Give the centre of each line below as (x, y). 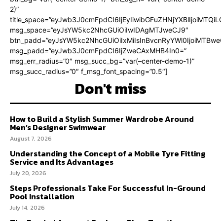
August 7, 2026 (31, 138)
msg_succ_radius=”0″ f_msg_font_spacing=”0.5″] (89, 71)
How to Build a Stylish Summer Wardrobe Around (102, 119)
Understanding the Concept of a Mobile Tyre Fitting (108, 153)
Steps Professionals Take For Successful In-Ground (108, 188)
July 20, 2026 (28, 173)
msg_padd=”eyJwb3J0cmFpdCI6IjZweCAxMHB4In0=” (98, 50)
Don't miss (110, 88)
